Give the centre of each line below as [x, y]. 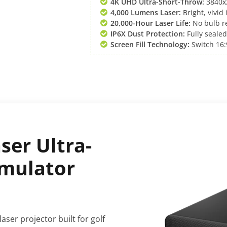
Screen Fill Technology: [150, 44]
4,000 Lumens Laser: [146, 12]
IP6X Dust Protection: [148, 34]
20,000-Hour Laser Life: [150, 23]
